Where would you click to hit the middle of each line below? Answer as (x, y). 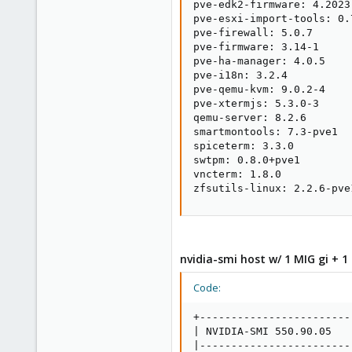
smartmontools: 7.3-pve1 (266, 132)
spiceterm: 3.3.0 (244, 146)
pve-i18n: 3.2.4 (240, 75)
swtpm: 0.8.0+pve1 (247, 160)
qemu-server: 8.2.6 (250, 117)
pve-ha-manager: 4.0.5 (259, 61)
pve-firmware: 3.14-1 (256, 47)
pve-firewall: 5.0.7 (253, 33)
